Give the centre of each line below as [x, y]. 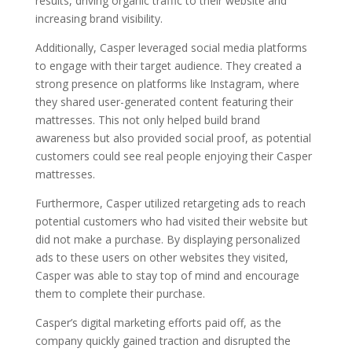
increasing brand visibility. [99, 18]
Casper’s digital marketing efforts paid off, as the [158, 322]
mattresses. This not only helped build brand [147, 119]
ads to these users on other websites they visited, [161, 257]
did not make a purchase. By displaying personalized [167, 239]
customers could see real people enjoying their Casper [173, 156]
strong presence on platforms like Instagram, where [167, 83]
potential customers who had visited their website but [171, 221]
